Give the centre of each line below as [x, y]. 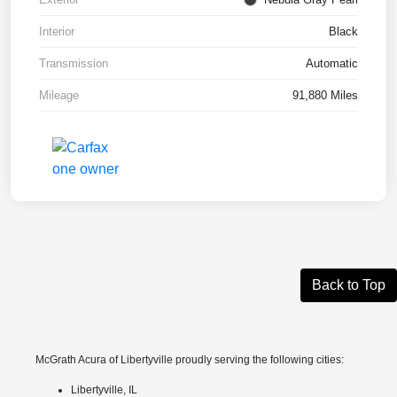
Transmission [74, 63]
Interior [57, 31]
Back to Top [349, 284]
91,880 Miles [325, 95]
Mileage [59, 95]
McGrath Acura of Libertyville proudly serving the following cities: [189, 359]
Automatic [332, 63]
